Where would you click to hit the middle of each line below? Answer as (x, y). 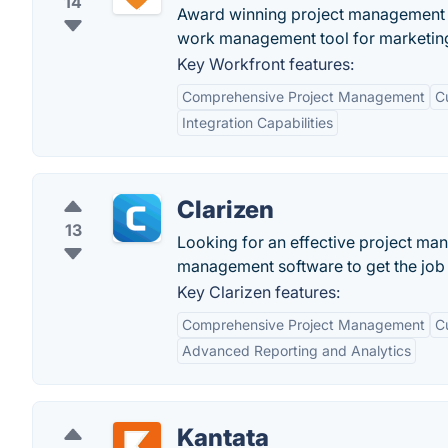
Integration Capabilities (257, 122)
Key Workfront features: (265, 64)
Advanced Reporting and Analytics (296, 350)
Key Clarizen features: (258, 292)
